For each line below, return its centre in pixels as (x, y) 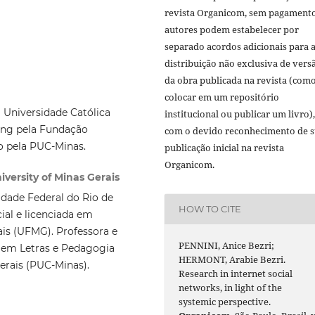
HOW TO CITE (210, 209)
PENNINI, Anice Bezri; (227, 245)
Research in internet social (236, 273)
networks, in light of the (231, 287)
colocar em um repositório (222, 97)
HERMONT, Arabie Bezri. (232, 259)
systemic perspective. (225, 301)
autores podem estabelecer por (232, 29)
